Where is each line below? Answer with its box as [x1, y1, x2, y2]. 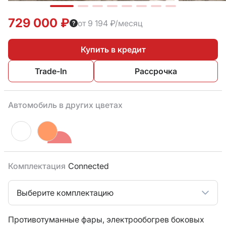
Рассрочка [135, 66, 178, 76]
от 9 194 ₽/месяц [78, 18, 142, 28]
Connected [68, 161, 109, 171]
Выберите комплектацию [17, 188, 114, 198]
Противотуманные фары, [8, 214, 106, 224]
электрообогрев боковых [106, 214, 204, 224]
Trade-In [35, 66, 68, 76]
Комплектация [8, 161, 66, 171]
